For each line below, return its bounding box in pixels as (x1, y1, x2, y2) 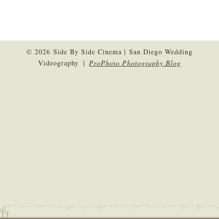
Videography (38, 58, 79, 67)
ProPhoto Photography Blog (89, 58, 181, 67)
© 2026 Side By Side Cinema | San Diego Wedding (26, 46, 193, 56)
